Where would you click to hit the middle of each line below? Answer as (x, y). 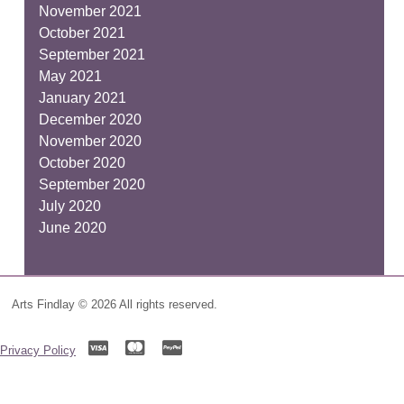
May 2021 (70, 76)
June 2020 (72, 227)
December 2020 (90, 119)
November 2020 (90, 141)
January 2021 (82, 97)
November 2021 (90, 11)
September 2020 (92, 184)
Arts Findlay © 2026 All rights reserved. (114, 305)
